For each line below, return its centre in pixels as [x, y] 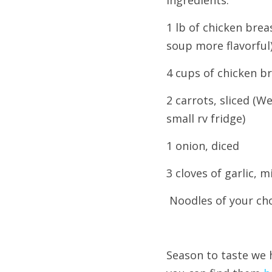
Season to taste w [213, 255]
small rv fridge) [206, 118]
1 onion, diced [203, 146]
